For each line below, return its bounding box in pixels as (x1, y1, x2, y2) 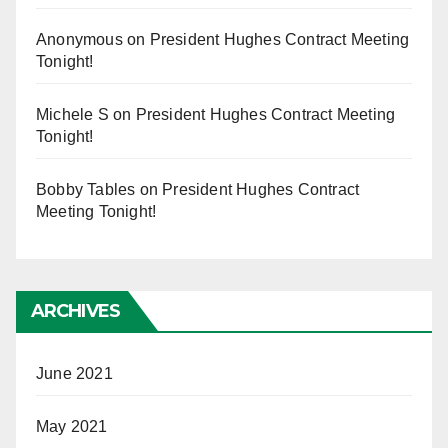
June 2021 (36, 364, 113, 382)
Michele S (36, 105, 109, 123)
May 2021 (36, 417, 108, 435)
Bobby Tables (36, 180, 136, 198)
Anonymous (36, 30, 123, 48)
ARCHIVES (31, 299, 120, 322)
